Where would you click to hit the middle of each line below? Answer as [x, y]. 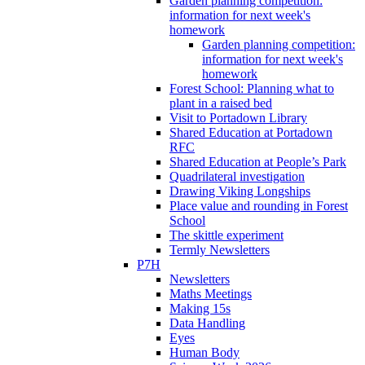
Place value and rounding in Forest [259, 205]
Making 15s [200, 308]
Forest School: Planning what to [252, 88]
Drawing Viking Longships [240, 191]
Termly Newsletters [220, 249]
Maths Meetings [211, 293]
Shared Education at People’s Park [258, 161]
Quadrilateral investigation [237, 176]
